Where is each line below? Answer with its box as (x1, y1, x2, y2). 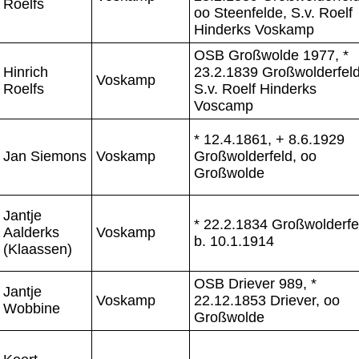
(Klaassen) (3, 240, 72, 257)
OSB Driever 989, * (194, 275, 317, 292)
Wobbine (3, 300, 60, 317)
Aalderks (3, 224, 59, 240)
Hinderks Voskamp (194, 21, 314, 38)
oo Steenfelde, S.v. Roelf (194, 4, 353, 21)
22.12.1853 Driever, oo (194, 292, 340, 309)
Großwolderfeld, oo (194, 147, 317, 164)
